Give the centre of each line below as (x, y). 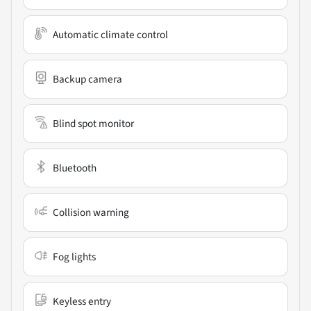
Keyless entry (82, 302)
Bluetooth (75, 168)
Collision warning (91, 213)
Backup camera (87, 79)
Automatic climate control (110, 35)
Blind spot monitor (93, 124)
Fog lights (74, 257)
